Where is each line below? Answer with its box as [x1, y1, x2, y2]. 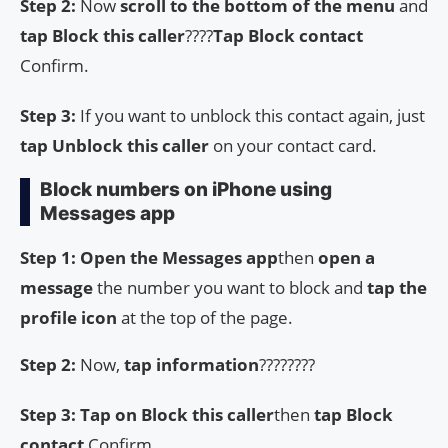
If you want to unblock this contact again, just [76, 103, 425, 127]
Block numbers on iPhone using [40, 177, 332, 201]
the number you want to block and [97, 275, 367, 299]
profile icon [20, 305, 117, 329]
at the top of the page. [117, 305, 293, 329]
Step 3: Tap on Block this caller [20, 402, 274, 426]
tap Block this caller [20, 23, 185, 47]
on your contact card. [209, 133, 377, 157]
